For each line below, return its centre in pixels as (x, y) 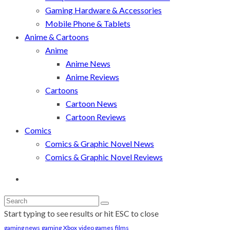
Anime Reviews (92, 76)
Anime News (88, 63)
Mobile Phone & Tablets (88, 23)
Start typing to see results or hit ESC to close (81, 213)
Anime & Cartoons (57, 36)
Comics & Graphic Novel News (100, 143)
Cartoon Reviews (96, 117)
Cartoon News (91, 103)
